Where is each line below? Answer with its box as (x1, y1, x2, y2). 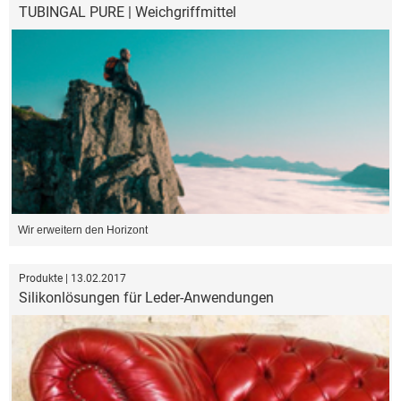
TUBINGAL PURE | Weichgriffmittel (19, 4, 236, 21)
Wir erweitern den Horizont (18, 223, 148, 236)
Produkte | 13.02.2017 (19, 271, 126, 285)
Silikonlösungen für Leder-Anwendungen (19, 288, 274, 306)
